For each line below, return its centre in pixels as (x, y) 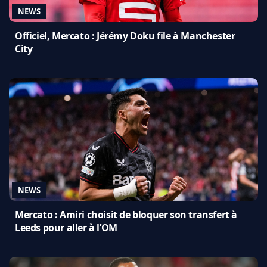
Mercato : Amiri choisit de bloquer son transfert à (126, 215)
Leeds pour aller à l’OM (66, 228)
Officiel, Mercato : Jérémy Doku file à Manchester (125, 36)
